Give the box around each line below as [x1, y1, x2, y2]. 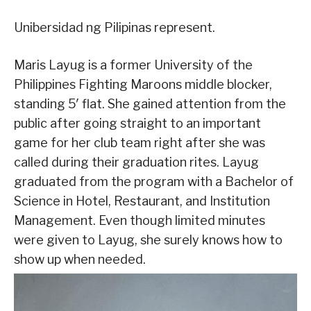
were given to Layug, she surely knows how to [14, 232, 283, 247]
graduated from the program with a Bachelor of [14, 174, 294, 189]
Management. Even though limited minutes [14, 212, 265, 228]
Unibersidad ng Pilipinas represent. [14, 19, 215, 35]
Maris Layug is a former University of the [14, 57, 253, 72]
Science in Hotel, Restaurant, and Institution [14, 193, 270, 208]
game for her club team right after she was [14, 135, 265, 150]
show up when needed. [14, 251, 146, 267]
